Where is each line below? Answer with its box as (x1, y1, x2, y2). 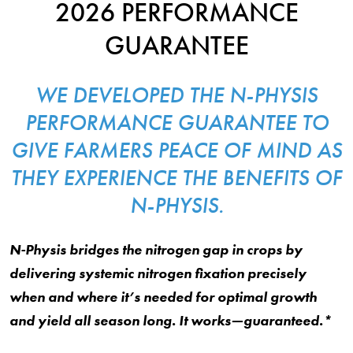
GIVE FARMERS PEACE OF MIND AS (11, 136, 342, 164)
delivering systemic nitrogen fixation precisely (9, 264, 307, 282)
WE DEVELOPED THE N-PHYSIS (35, 81, 318, 109)
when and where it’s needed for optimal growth (9, 288, 317, 306)
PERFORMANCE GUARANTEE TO (24, 109, 329, 136)
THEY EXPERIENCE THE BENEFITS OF (11, 164, 342, 191)
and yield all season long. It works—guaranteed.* (9, 311, 332, 329)
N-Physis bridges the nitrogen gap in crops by (9, 240, 303, 258)
